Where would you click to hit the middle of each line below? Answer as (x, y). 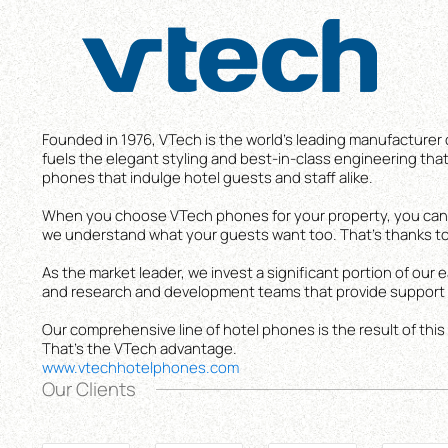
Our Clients (88, 389)
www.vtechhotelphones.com (140, 367)
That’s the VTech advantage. (139, 348)
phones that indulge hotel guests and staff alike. (207, 177)
